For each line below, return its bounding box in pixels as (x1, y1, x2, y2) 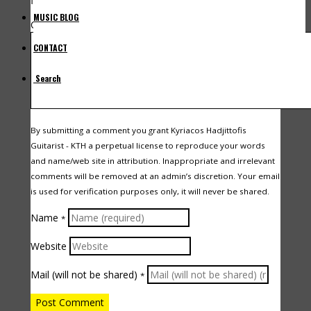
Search (35, 72, 61, 84)
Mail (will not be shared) (31, 268, 140, 281)
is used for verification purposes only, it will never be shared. (31, 186, 269, 196)
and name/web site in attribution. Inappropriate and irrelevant (31, 155, 275, 166)
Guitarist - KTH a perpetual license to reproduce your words (31, 140, 265, 151)
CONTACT (33, 42, 67, 53)
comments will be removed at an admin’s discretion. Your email (31, 171, 280, 181)
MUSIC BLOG (33, 11, 79, 23)
